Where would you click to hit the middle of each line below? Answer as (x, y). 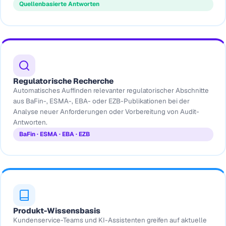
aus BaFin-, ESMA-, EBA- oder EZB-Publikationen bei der (101, 101)
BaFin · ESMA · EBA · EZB (54, 134)
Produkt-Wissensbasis (56, 211)
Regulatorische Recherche (63, 81)
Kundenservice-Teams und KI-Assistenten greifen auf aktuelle (110, 220)
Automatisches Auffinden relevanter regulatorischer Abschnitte (111, 90)
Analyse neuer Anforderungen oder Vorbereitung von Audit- (106, 111)
